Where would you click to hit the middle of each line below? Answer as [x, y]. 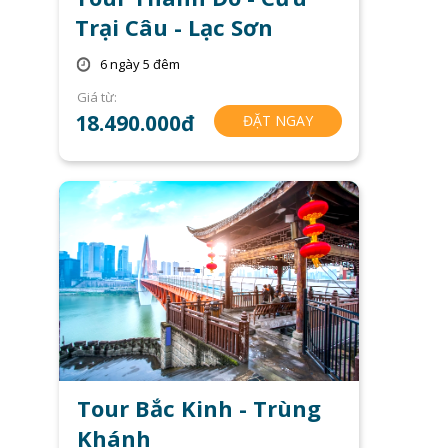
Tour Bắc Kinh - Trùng [199, 408]
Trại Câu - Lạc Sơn [173, 27]
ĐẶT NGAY [278, 120]
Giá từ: [96, 96]
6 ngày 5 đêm [140, 64]
